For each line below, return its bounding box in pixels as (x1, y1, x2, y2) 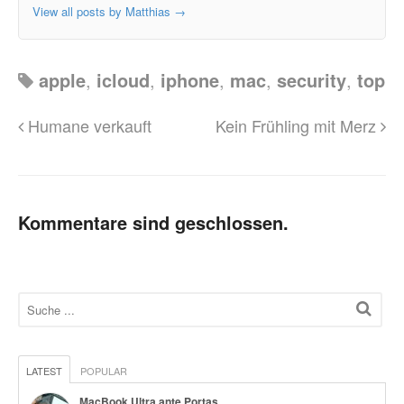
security (277, 66, 346, 93)
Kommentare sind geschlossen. (18, 208, 289, 235)
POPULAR (80, 363, 127, 378)
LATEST (26, 363, 62, 378)
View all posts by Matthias (32, 2, 174, 20)
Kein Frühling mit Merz (216, 113, 381, 137)
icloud (96, 66, 150, 93)
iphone (161, 66, 219, 93)
